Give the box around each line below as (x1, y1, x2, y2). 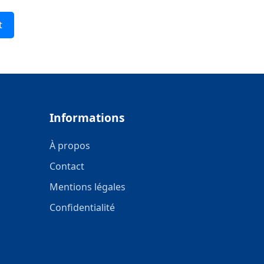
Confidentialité (49, 201, 115, 214)
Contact (49, 160, 84, 173)
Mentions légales (49, 180, 126, 193)
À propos (49, 139, 90, 152)
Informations (49, 110, 125, 126)
